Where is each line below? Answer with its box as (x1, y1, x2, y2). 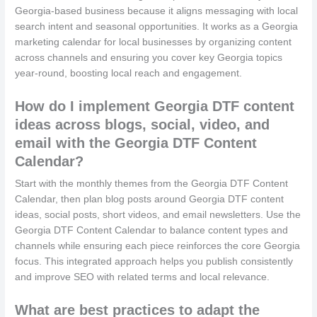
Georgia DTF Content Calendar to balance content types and (15, 224, 289, 236)
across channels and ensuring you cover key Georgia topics (15, 52, 283, 63)
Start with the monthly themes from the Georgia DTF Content (15, 178, 289, 189)
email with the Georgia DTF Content (15, 134, 258, 151)
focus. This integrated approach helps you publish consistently (15, 255, 294, 267)
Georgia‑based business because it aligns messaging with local (15, 5, 299, 16)
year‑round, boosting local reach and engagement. (15, 67, 243, 79)
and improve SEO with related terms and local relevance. (15, 271, 270, 282)
